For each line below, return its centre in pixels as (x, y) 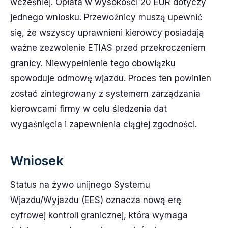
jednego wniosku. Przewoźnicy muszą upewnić (106, 17)
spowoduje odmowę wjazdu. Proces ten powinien (111, 78)
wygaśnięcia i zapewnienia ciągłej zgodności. (104, 124)
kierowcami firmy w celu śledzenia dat (89, 109)
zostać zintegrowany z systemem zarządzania (105, 94)
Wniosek (37, 161)
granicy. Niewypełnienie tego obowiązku (93, 63)
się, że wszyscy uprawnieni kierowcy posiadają (107, 33)
